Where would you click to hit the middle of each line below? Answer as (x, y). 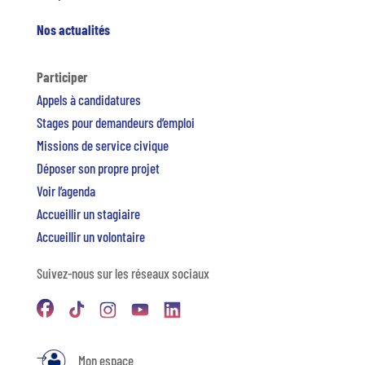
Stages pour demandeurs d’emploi (115, 123)
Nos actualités (73, 30)
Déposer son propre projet (98, 168)
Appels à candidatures (88, 100)
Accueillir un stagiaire (88, 214)
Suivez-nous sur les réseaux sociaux (123, 273)
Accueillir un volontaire (90, 237)
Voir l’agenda (66, 191)
